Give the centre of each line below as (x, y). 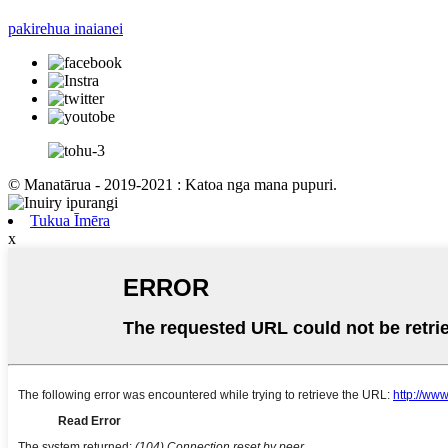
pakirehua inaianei (65, 28)
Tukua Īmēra (70, 220)
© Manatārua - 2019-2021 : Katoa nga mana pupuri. (172, 184)
